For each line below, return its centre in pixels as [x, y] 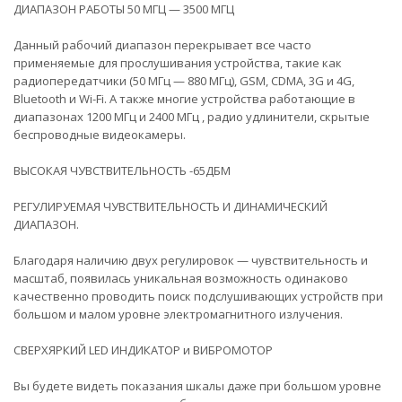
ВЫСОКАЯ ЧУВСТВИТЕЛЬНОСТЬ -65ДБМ [122, 170]
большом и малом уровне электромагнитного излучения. [178, 314]
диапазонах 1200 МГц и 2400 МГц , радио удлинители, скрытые [192, 116]
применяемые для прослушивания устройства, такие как [178, 62]
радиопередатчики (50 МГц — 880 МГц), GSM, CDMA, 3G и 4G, [184, 80]
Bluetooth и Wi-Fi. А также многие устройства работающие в [184, 98]
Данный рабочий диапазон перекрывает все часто [162, 44]
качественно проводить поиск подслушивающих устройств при [198, 296]
